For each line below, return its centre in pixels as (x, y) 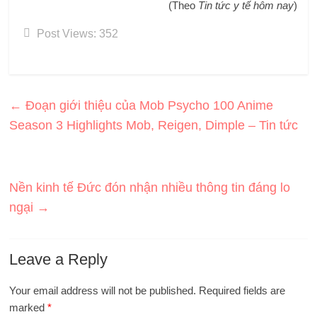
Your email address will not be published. (103, 291)
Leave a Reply (59, 260)
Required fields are (242, 291)
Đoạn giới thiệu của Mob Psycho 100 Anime (148, 106)
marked (29, 308)
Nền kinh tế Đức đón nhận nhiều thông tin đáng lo (150, 188)
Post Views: (67, 34)
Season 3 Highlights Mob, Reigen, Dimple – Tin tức (154, 126)
